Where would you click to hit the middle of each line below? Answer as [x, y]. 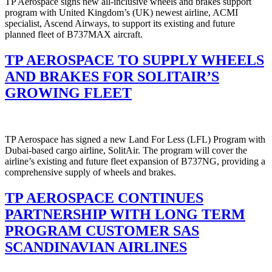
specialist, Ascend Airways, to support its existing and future [120, 24]
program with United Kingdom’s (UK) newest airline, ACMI [121, 13]
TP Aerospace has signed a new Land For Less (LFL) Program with [135, 140]
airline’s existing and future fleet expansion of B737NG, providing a [135, 161]
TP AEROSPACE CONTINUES [104, 198]
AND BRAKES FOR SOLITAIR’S [112, 77]
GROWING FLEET [68, 93]
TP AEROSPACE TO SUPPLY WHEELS [134, 60]
